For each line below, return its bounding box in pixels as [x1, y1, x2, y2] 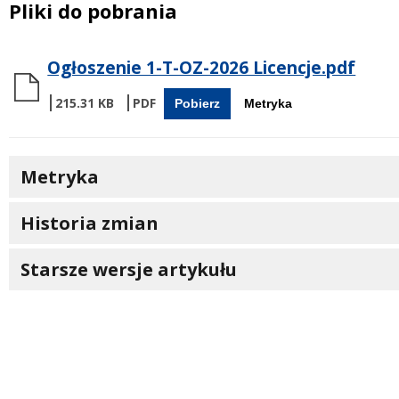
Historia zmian [20, 211, 159, 236]
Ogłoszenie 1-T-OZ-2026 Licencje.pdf [47, 55, 356, 79]
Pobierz [175, 96, 220, 111]
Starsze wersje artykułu [20, 257, 237, 282]
